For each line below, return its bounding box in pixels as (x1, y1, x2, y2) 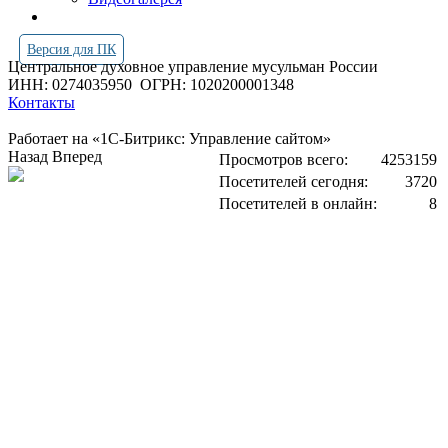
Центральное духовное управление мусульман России (8, 58, 382, 75)
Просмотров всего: (219, 151, 348, 168)
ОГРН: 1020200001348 (140, 76, 294, 93)
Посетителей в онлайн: (219, 195, 377, 212)
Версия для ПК (27, 42, 116, 57)
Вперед (52, 148, 102, 165)
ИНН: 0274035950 (8, 76, 140, 93)
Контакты (8, 94, 75, 111)
